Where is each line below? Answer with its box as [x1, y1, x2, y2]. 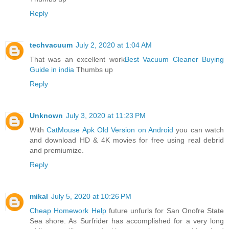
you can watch [173, 126, 224, 134]
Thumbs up [74, 65, 113, 74]
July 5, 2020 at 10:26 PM [51, 192, 131, 201]
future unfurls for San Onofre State [106, 207, 224, 215]
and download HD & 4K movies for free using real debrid [30, 136, 224, 145]
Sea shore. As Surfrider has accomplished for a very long [30, 217, 224, 225]
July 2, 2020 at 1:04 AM [76, 41, 152, 50]
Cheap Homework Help [30, 207, 106, 215]
